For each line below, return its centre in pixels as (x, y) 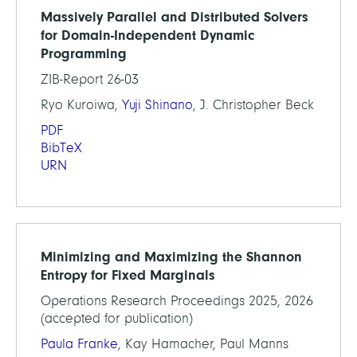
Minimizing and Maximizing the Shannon (171, 257)
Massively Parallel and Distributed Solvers (175, 17)
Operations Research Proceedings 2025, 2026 (177, 301)
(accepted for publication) (117, 318)
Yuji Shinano (157, 105)
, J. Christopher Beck (253, 105)
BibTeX (61, 148)
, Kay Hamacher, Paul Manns (203, 344)
